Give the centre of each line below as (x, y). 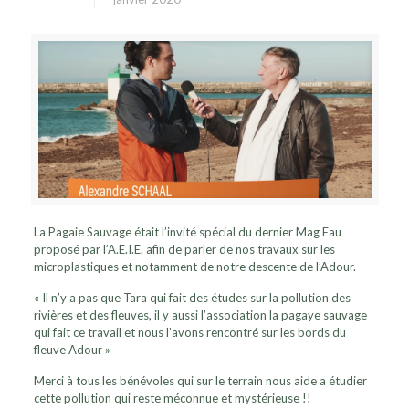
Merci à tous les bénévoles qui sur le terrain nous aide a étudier (201, 380)
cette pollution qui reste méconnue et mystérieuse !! (173, 398)
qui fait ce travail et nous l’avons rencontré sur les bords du (190, 332)
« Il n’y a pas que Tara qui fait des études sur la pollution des (193, 297)
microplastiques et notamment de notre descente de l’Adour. (195, 266)
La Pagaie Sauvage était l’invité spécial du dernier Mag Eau (188, 231)
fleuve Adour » (73, 349)
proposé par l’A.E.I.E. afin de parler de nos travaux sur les (185, 249)
